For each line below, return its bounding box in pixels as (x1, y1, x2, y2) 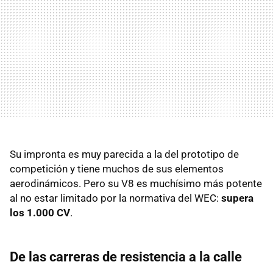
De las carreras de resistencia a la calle (10, 249, 242, 264)
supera (221, 191, 253, 204)
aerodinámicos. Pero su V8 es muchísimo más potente (10, 177, 262, 190)
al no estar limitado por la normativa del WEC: (10, 191, 221, 204)
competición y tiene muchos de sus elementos (10, 162, 224, 175)
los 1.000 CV (10, 206, 70, 219)
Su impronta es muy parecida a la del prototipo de (10, 147, 239, 160)
